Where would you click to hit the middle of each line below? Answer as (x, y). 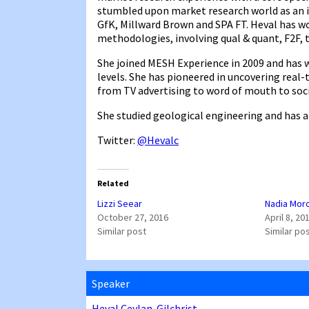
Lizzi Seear (120, 204)
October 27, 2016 (133, 218)
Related (113, 183)
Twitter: (117, 140)
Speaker (111, 284)
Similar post (122, 231)
